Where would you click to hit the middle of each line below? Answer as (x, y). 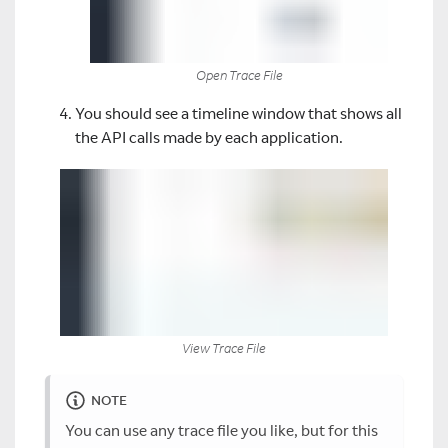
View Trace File (224, 348)
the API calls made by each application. (209, 138)
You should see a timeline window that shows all (238, 114)
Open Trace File (239, 75)
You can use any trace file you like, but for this (221, 430)
